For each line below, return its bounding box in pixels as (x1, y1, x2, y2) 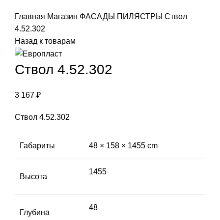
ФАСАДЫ (80, 12, 117, 21)
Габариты (20, 141, 55, 150)
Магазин (47, 12, 80, 21)
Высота (20, 172, 47, 181)
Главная (15, 12, 47, 21)
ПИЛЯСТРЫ (117, 12, 165, 21)
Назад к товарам (15, 37, 76, 46)
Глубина (20, 208, 50, 217)
